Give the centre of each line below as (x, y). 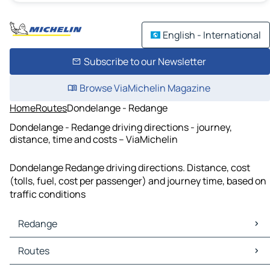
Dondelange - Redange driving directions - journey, (121, 127)
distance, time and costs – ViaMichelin (94, 139)
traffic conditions (48, 194)
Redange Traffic (47, 258)
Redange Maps (44, 244)
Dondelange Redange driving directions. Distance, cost (130, 168)
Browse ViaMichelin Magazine (145, 88)
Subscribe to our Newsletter (145, 61)
